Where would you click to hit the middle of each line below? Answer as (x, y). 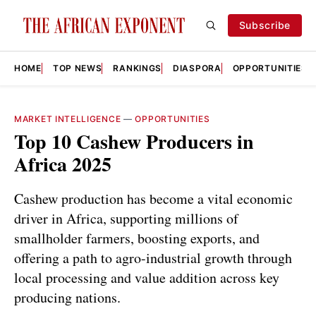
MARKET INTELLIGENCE (68, 119)
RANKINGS (138, 68)
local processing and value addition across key (147, 277)
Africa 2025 (63, 164)
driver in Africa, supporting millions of (126, 218)
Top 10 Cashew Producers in (134, 141)
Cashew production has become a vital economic (153, 198)
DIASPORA (197, 68)
